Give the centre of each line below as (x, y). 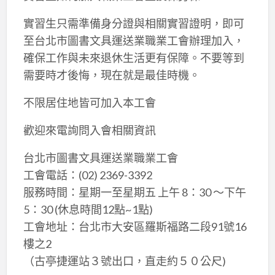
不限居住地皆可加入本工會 (89, 102)
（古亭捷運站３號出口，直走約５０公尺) (124, 261)
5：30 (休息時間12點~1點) (88, 209)
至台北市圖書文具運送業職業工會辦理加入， (134, 40)
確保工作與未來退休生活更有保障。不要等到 (134, 57)
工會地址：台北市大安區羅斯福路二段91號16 (135, 226)
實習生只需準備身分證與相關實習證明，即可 (134, 23)
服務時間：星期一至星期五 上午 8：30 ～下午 (134, 192)
